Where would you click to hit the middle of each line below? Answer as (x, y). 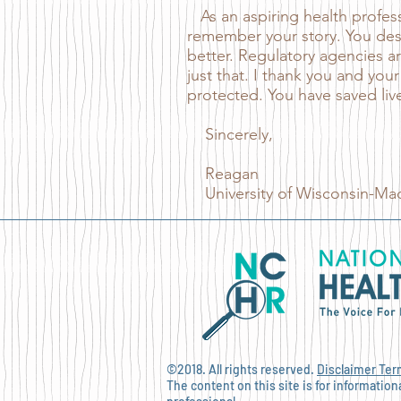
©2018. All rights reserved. (242, 369)
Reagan (223, 174)
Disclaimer (348, 369)
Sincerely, (232, 134)
